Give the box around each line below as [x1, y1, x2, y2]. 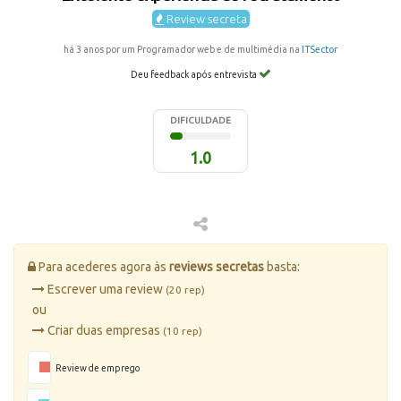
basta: [264, 259, 300, 274]
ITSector [302, 44, 337, 55]
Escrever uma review [45, 281, 166, 296]
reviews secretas [169, 259, 264, 274]
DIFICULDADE [170, 115, 231, 125]
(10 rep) [163, 324, 202, 337]
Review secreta [163, 13, 247, 25]
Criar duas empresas [45, 322, 163, 337]
